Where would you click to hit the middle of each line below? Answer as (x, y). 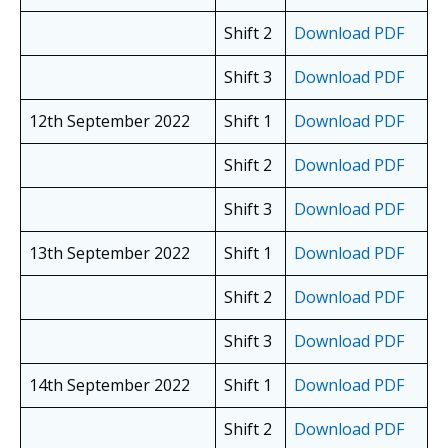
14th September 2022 (109, 385)
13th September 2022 (109, 253)
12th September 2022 (109, 121)
